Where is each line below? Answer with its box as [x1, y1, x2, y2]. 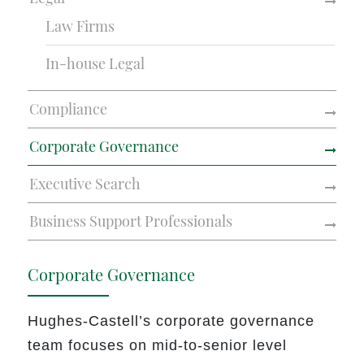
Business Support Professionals [29, 211, 233, 232]
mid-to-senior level [152, 337, 288, 354]
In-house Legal [45, 54, 145, 74]
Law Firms [45, 16, 115, 37]
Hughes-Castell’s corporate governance [28, 313, 315, 330]
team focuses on [28, 337, 153, 354]
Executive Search [29, 174, 141, 194]
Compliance [29, 99, 108, 119]
